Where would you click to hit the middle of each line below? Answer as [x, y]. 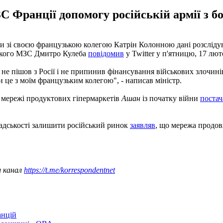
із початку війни [170, 98]
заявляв [143, 125]
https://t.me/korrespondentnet [69, 170]
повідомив [106, 53]
